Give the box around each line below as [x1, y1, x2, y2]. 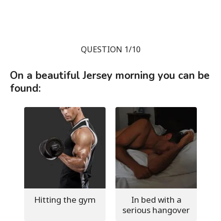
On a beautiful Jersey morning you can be [10, 68, 210, 82]
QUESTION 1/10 [80, 43, 141, 55]
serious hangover [122, 204, 190, 216]
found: [10, 81, 41, 95]
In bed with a [131, 193, 182, 205]
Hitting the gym [34, 193, 96, 205]
